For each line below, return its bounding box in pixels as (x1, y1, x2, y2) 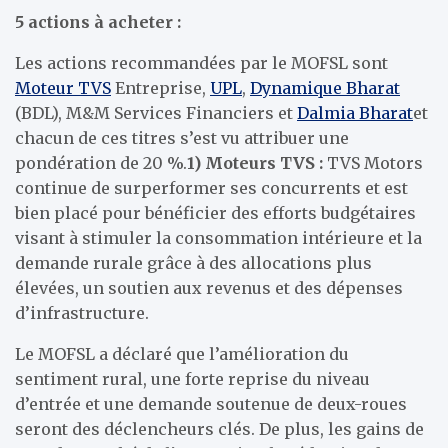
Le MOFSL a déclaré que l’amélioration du (15, 344, 349, 364)
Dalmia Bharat (297, 103, 413, 123)
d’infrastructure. (15, 303, 149, 323)
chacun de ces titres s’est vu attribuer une (15, 128, 349, 148)
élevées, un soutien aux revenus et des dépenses (15, 278, 403, 298)
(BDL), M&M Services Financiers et (15, 103, 297, 123)
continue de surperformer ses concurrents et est (15, 178, 408, 198)
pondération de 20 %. (15, 153, 187, 173)
